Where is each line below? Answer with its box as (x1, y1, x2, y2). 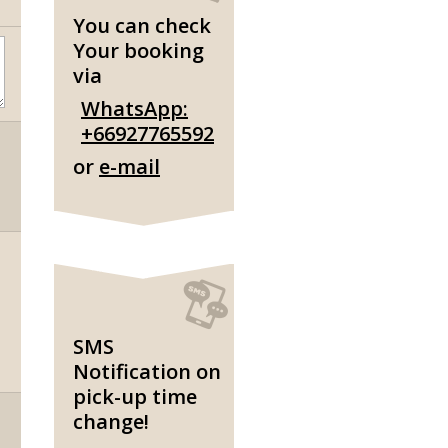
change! (73, 408, 149, 435)
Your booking (73, 37, 204, 64)
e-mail (99, 153, 160, 180)
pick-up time (73, 383, 197, 410)
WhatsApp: (81, 95, 188, 122)
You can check (73, 12, 211, 39)
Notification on (73, 358, 221, 385)
